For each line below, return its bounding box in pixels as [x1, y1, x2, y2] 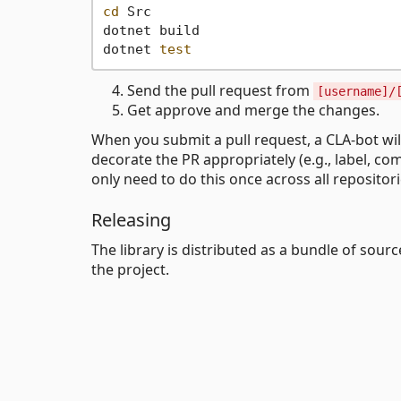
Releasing [91, 207, 171, 232]
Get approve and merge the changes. [127, 99, 380, 120]
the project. [91, 259, 169, 279]
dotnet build [102, 22, 200, 39]
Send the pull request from [127, 80, 313, 100]
